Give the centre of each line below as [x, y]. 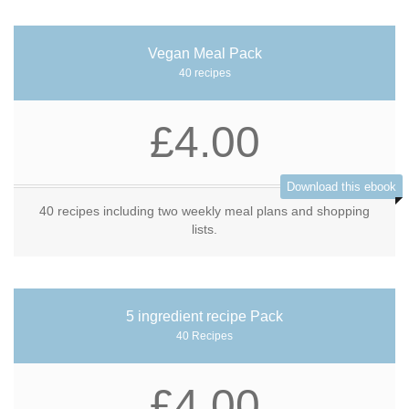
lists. [204, 229]
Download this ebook [341, 187]
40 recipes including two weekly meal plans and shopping [204, 211]
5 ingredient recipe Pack [204, 316]
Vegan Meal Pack [204, 53]
